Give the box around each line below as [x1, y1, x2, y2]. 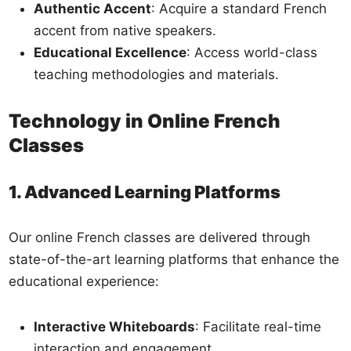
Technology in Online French [9, 109, 281, 132]
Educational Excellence [34, 44, 187, 60]
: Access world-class [186, 44, 318, 60]
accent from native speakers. [34, 22, 217, 38]
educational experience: [9, 273, 160, 289]
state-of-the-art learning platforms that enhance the [9, 251, 340, 267]
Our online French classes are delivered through [9, 229, 311, 245]
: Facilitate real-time [195, 318, 322, 335]
